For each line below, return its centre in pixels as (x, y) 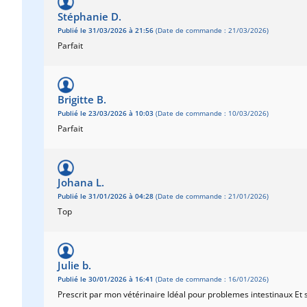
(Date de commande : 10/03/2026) (211, 113)
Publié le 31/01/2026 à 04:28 (106, 196)
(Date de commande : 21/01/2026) (211, 196)
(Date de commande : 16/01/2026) (211, 279)
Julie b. (74, 265)
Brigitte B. (82, 99)
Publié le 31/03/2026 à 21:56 (106, 30)
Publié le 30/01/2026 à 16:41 (106, 279)
